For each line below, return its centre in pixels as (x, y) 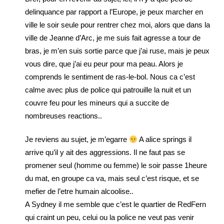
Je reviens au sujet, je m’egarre (77, 139)
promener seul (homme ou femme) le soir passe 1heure (116, 165)
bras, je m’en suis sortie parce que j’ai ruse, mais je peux (117, 51)
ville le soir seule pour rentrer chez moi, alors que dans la (117, 25)
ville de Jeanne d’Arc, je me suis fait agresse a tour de (113, 38)
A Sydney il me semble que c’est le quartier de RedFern (115, 204)
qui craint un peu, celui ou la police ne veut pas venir (109, 217)
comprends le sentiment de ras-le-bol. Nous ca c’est (110, 77)
